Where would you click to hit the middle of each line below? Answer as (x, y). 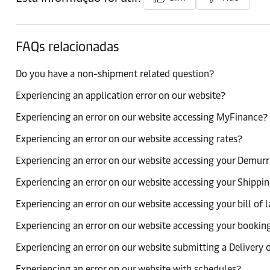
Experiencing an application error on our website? (121, 96)
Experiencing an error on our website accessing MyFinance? (142, 117)
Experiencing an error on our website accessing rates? (129, 139)
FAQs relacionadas (67, 47)
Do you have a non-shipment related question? (115, 74)
